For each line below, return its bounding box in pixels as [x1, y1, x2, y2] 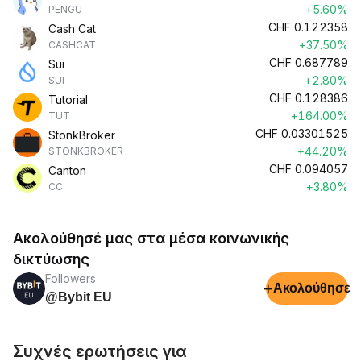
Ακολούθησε [273, 281, 351, 295]
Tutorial [48, 93, 88, 106]
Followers [45, 272, 96, 285]
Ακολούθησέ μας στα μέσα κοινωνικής [13, 230, 289, 247]
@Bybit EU [45, 290, 112, 304]
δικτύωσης [13, 251, 89, 268]
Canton [48, 164, 86, 177]
